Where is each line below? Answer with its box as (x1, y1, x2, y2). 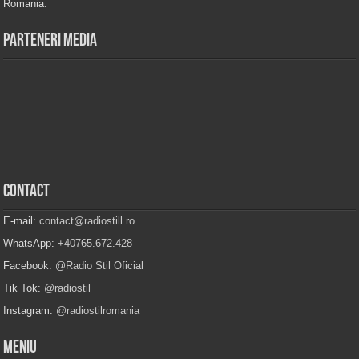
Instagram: (3, 305, 57, 317)
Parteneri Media (3, 32, 98, 51)
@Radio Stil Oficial (55, 260, 144, 272)
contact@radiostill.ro (39, 215, 135, 228)
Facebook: (3, 260, 56, 272)
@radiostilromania (56, 305, 140, 317)
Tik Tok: (3, 282, 45, 295)
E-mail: (3, 215, 40, 228)
